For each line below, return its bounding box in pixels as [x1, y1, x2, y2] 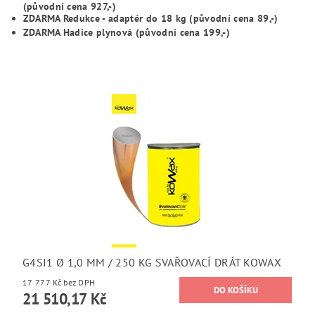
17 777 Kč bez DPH [63, 277, 96, 288]
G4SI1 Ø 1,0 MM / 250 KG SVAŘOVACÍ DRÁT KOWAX [22, 255, 282, 269]
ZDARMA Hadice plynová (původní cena [22, 26, 204, 39]
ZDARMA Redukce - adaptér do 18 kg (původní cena [22, 12, 257, 25]
